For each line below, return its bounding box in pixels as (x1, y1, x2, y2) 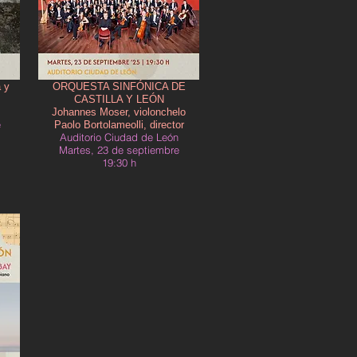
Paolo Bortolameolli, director (53, 119, 184, 131)
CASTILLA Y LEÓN (73, 93, 164, 105)
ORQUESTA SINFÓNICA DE (52, 80, 186, 92)
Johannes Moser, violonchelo (52, 106, 186, 118)
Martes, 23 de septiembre (58, 143, 179, 156)
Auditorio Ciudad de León (59, 131, 178, 143)
